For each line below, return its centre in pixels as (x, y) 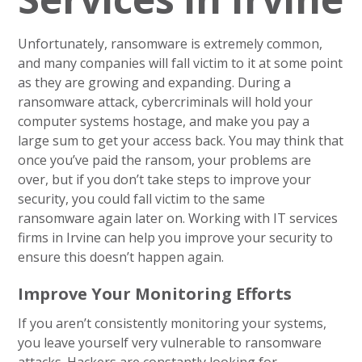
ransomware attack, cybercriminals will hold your (166, 102)
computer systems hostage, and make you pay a (164, 121)
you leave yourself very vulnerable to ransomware (170, 343)
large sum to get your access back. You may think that (181, 141)
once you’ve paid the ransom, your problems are (165, 160)
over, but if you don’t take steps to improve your (165, 179)
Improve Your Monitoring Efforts (155, 294)
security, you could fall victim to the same (142, 199)
